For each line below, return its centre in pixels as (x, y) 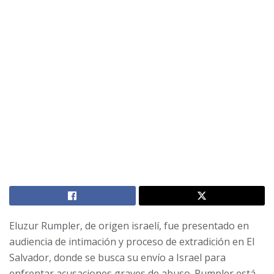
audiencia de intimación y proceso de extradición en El (132, 241)
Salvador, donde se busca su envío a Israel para (117, 257)
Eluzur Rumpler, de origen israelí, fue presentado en (129, 225)
